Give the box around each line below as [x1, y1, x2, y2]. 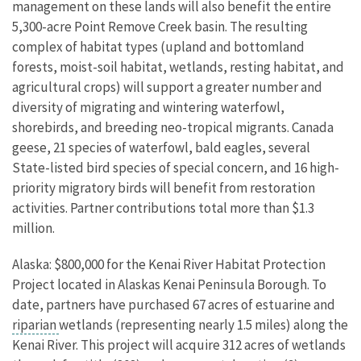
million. [12, 219, 55, 237]
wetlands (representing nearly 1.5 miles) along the [59, 316, 348, 334]
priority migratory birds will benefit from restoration [12, 179, 315, 197]
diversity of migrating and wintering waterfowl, [12, 98, 284, 116]
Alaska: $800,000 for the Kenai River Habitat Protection [12, 255, 326, 273]
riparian [12, 316, 59, 334]
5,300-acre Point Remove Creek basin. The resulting [12, 18, 308, 35]
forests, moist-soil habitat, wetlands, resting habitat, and [12, 58, 344, 76]
